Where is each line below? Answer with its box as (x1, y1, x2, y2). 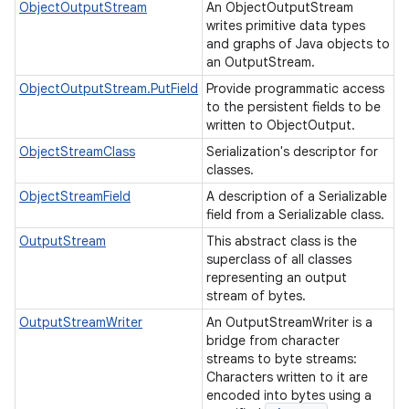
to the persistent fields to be (206, 99, 381, 115)
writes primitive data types (206, 17, 365, 34)
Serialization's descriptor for (206, 143, 378, 160)
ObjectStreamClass (19, 143, 135, 160)
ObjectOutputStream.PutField (19, 80, 198, 97)
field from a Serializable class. (206, 206, 388, 223)
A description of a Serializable (206, 188, 387, 204)
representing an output (206, 269, 347, 286)
